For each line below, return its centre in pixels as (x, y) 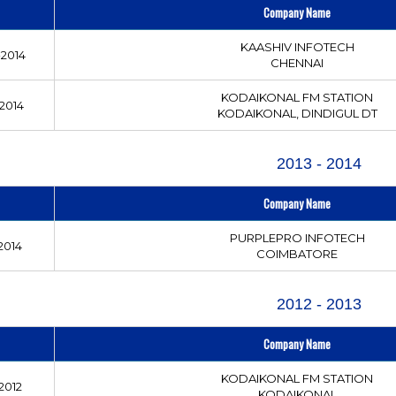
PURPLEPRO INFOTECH (297, 237)
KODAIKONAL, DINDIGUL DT (297, 113)
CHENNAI (297, 62)
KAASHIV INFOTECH (297, 46)
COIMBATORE (297, 253)
